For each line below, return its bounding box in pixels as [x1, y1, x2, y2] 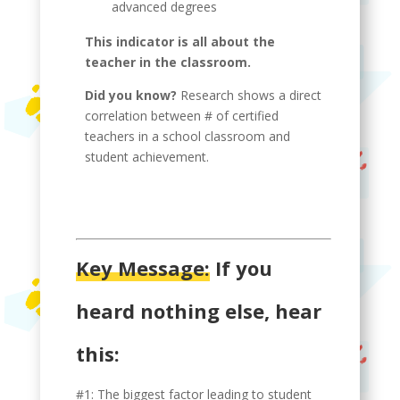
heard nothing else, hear [75, 297, 321, 324]
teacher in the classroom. [84, 54, 251, 71]
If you [214, 254, 272, 281]
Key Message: [75, 254, 210, 281]
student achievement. [84, 148, 209, 165]
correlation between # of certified [84, 107, 279, 124]
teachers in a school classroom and [84, 128, 290, 145]
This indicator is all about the [84, 33, 275, 50]
